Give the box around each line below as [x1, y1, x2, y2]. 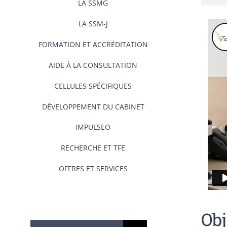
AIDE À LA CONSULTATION [49, 60, 137, 70]
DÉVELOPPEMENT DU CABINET [42, 102, 144, 111]
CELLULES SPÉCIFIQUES [54, 81, 132, 91]
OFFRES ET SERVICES [58, 164, 128, 173]
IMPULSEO [75, 122, 110, 132]
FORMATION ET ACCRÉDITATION [38, 40, 148, 49]
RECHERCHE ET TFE [61, 143, 125, 153]
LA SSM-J [78, 19, 108, 28]
